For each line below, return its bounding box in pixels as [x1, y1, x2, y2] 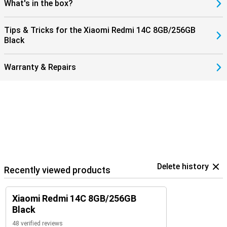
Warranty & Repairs [4, 62, 76, 72]
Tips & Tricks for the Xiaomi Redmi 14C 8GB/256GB [4, 25, 196, 35]
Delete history [157, 162, 209, 171]
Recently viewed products [4, 165, 110, 175]
